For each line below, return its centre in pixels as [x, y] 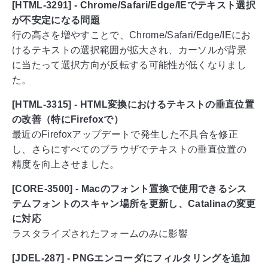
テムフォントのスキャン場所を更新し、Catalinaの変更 [134, 204]
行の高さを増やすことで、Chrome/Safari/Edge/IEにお [132, 35]
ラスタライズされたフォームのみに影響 [100, 234]
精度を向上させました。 [66, 165]
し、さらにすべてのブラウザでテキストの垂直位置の [129, 150]
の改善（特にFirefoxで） [68, 120]
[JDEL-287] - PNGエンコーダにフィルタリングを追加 [131, 258]
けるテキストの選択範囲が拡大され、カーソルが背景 [129, 50]
